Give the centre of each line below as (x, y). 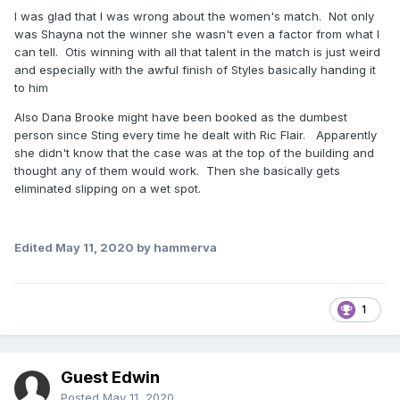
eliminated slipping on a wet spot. (113, 189)
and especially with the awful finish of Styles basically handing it (195, 70)
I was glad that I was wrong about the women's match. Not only (194, 17)
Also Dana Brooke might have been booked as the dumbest (181, 117)
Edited (35, 248)
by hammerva (175, 248)
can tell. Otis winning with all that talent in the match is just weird (197, 52)
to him (33, 88)
